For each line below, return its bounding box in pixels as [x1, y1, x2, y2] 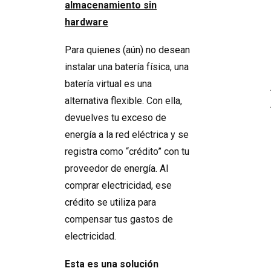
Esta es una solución [65, 258, 158, 270]
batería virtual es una [65, 78, 152, 90]
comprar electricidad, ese [65, 180, 172, 191]
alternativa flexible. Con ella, [65, 95, 182, 106]
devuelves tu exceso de [65, 112, 166, 123]
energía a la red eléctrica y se [65, 129, 189, 140]
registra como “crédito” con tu [65, 146, 189, 157]
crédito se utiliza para [65, 197, 156, 208]
